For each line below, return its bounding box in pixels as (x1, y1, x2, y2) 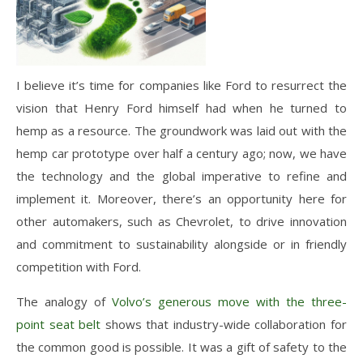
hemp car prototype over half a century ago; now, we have (16, 144, 347, 161)
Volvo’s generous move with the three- (112, 293, 347, 310)
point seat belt (16, 315, 101, 332)
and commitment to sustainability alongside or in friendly (16, 235, 347, 252)
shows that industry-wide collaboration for (100, 315, 348, 332)
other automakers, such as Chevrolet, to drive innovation (16, 212, 347, 229)
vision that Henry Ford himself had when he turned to (16, 99, 347, 116)
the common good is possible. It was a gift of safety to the (16, 338, 347, 355)
